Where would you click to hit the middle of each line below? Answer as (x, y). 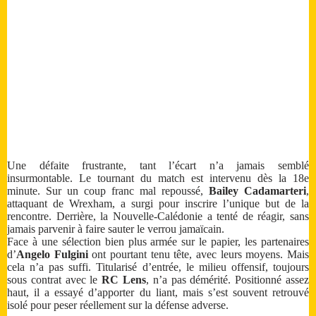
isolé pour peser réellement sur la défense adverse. (118, 305)
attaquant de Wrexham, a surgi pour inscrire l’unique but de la (158, 204)
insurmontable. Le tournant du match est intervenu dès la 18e (158, 178)
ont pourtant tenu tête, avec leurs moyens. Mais (199, 255)
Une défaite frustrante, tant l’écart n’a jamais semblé (158, 166)
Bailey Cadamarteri (257, 191)
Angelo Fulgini (52, 255)
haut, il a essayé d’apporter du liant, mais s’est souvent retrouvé (158, 293)
